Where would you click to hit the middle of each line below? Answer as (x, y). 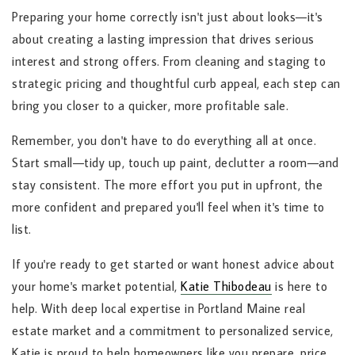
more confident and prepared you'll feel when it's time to (168, 207)
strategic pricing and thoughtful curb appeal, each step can (176, 84)
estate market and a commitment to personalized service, (173, 331)
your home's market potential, (96, 286)
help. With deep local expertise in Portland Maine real (158, 309)
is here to (299, 286)
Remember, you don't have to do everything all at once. (164, 141)
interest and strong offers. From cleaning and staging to (169, 61)
